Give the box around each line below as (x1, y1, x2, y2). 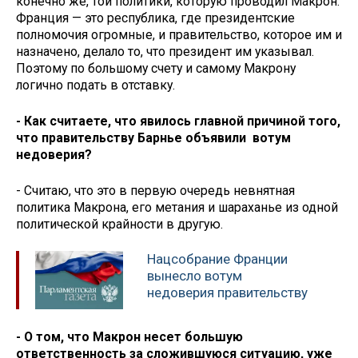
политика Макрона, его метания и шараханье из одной (16, 199, 338, 215)
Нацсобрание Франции (147, 251, 288, 268)
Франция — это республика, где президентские (16, 10, 295, 26)
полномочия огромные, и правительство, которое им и (16, 27, 342, 43)
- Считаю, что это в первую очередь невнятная (16, 182, 295, 198)
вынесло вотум (147, 268, 242, 284)
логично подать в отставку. (16, 78, 175, 93)
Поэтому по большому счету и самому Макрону (16, 61, 296, 77)
